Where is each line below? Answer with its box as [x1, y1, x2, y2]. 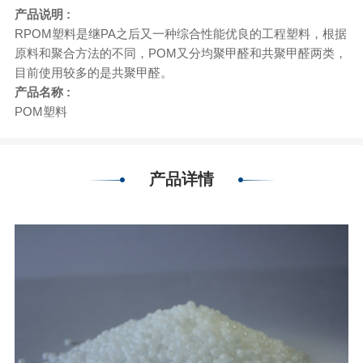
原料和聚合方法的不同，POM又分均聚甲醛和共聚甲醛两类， [14, 46, 347, 60]
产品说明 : [14, 7, 70, 21]
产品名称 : [14, 85, 70, 99]
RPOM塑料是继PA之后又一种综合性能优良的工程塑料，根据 [14, 27, 347, 41]
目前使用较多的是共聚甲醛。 [14, 66, 173, 79]
